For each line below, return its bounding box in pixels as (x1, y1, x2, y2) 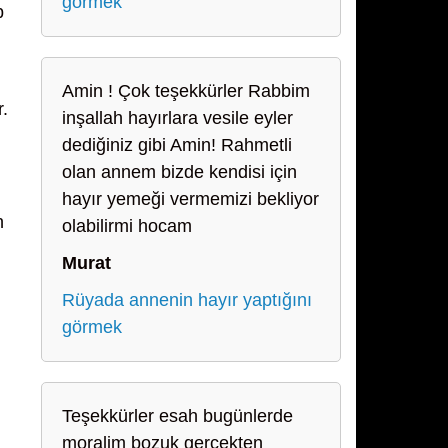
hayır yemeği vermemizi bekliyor (62, 189, 319, 209)
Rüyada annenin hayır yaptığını (62, 290, 312, 310)
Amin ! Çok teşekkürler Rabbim (62, 81, 310, 101)
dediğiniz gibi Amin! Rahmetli (62, 135, 292, 155)
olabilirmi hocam (62, 216, 192, 236)
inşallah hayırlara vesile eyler (62, 108, 293, 128)
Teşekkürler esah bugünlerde (62, 406, 293, 426)
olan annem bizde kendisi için (62, 162, 297, 182)
